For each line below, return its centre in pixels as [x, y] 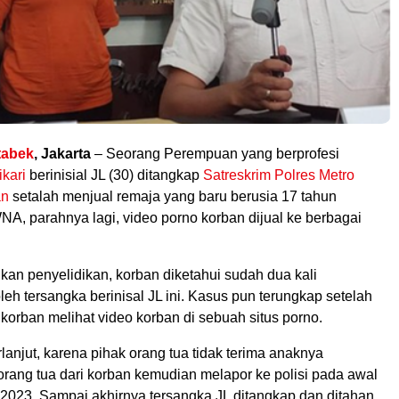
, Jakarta [62, 153]
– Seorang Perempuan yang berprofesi [215, 153]
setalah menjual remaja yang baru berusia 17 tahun [173, 196]
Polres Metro [314, 175]
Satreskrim [237, 175]
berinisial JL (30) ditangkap [114, 175]
